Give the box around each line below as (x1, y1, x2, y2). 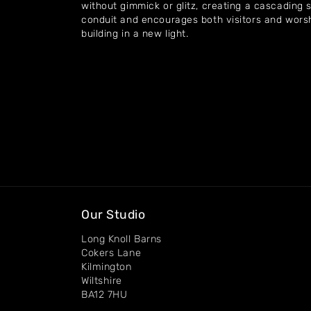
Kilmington (81, 261, 132, 273)
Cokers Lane (81, 247, 142, 259)
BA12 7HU (81, 289, 128, 301)
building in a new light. (81, 28, 189, 40)
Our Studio (81, 208, 146, 221)
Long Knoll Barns (81, 233, 162, 245)
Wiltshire (81, 275, 123, 287)
